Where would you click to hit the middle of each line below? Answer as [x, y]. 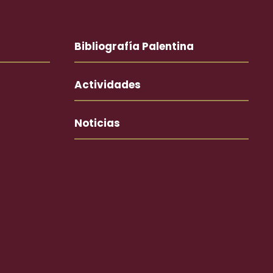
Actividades [108, 85]
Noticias [97, 123]
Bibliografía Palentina [134, 46]
